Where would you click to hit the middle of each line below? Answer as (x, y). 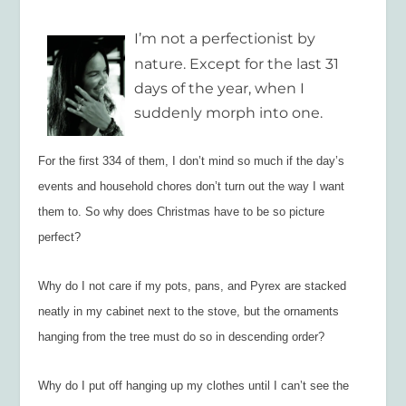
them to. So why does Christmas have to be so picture (182, 212)
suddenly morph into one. (229, 112)
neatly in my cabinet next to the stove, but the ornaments (189, 311)
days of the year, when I (220, 88)
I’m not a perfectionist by (225, 38)
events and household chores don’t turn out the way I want (192, 187)
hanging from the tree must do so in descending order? (182, 336)
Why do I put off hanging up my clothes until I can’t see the (194, 385)
